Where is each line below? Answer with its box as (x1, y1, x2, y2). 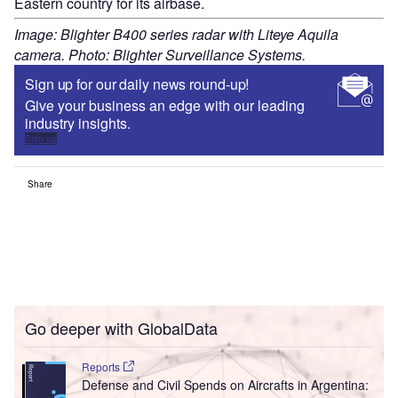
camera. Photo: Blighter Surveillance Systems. (14, 44, 306, 66)
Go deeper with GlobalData (25, 316, 218, 340)
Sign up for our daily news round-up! (25, 74, 250, 95)
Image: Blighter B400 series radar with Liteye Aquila (14, 24, 338, 45)
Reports (81, 359, 123, 375)
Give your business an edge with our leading (25, 95, 305, 116)
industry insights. (25, 113, 131, 134)
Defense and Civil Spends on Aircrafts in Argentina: (81, 376, 369, 394)
